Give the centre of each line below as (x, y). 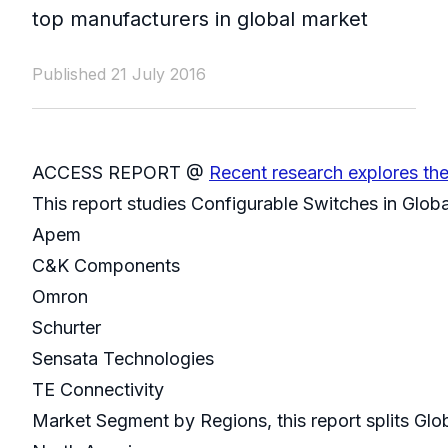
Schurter (69, 328)
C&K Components (108, 266)
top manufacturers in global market (200, 19)
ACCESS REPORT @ (120, 173)
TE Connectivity (100, 390)
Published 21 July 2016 (119, 74)
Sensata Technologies (125, 359)
